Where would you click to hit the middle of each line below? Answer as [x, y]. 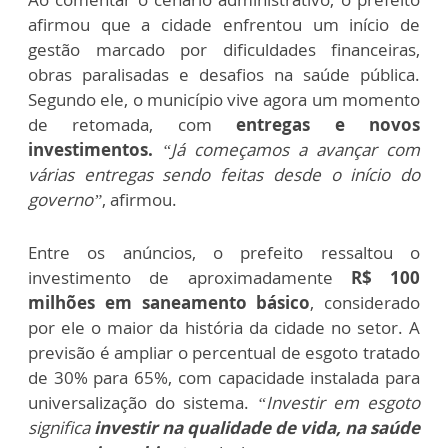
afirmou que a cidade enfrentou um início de [224, 24]
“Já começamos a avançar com [291, 149]
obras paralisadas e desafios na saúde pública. [224, 74]
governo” [65, 199]
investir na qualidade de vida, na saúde [257, 427]
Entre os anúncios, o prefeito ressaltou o [224, 252]
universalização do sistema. [138, 402]
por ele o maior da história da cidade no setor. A [224, 327]
